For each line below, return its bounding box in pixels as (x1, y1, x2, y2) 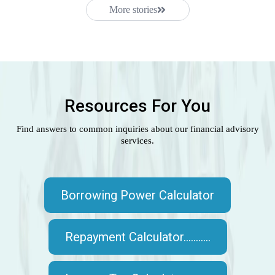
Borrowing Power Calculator (61, 188, 214, 203)
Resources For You (64, 96, 211, 117)
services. (121, 136, 154, 146)
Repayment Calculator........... (64, 230, 211, 245)
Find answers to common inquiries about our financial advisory (16, 124, 259, 134)
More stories (109, 4, 157, 15)
